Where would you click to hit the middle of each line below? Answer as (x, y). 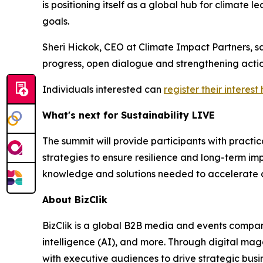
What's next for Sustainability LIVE (129, 115)
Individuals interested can (103, 89)
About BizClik (75, 200)
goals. (56, 21)
